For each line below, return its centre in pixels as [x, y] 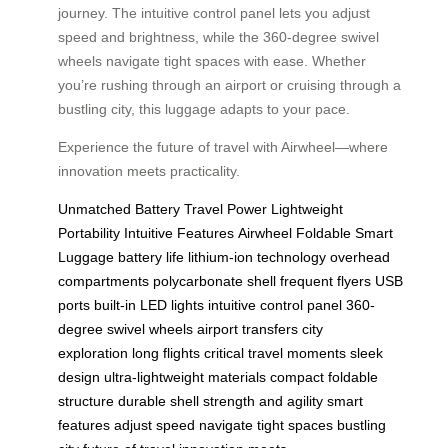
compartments [103, 281]
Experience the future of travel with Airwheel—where [223, 147]
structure [86, 401]
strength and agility [263, 401]
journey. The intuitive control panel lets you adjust [214, 13]
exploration [93, 353]
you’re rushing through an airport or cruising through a [229, 85]
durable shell [158, 401]
